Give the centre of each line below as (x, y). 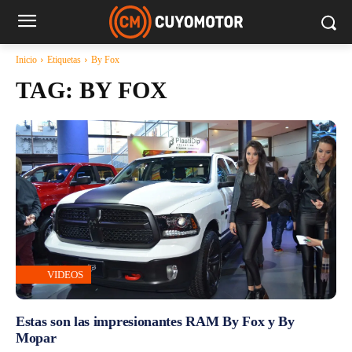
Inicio (26, 60)
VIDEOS (65, 275)
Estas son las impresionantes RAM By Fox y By (155, 322)
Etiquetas (64, 60)
